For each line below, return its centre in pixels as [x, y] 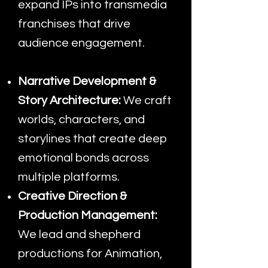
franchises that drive [74, 24]
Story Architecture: [71, 100]
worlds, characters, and [81, 120]
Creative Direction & [72, 196]
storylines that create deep [92, 139]
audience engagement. [81, 43]
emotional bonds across [83, 158]
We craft [147, 100]
